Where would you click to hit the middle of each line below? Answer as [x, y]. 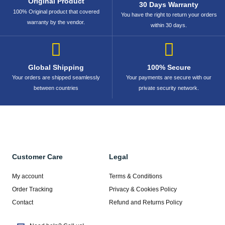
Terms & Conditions [135, 177]
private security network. [169, 88]
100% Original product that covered [56, 12]
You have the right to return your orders [169, 15]
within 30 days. [169, 25]
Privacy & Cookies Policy [143, 190]
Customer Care [37, 157]
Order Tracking [32, 190]
